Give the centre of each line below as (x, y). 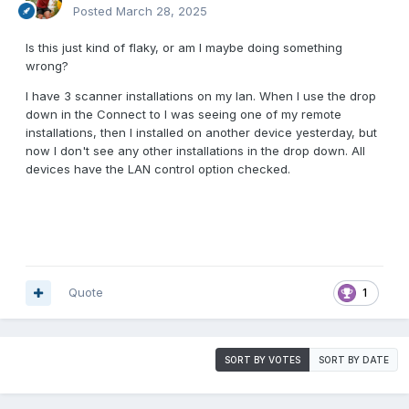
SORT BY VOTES (262, 360)
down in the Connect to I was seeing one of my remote (184, 115)
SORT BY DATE (354, 360)
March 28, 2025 (162, 11)
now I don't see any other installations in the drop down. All (195, 151)
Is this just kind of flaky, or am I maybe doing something (184, 48)
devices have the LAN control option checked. (158, 169)
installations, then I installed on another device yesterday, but (201, 133)
